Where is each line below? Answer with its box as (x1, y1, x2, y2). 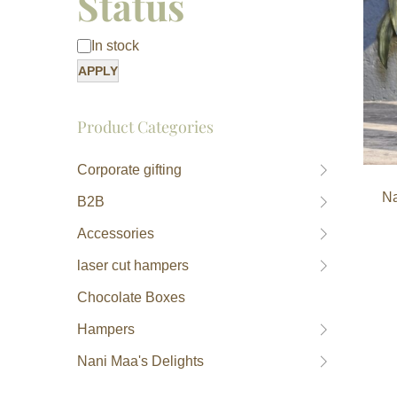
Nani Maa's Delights (77, 354, 204, 370)
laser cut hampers (77, 258, 189, 274)
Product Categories (77, 116, 214, 138)
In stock (91, 38, 139, 54)
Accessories (77, 226, 154, 242)
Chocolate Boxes (77, 290, 185, 306)
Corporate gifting (77, 162, 182, 178)
